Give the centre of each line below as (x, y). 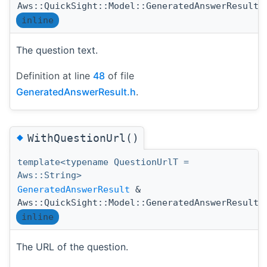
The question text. (57, 50)
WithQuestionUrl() (83, 138)
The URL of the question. (72, 246)
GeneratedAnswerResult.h (76, 92)
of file (119, 76)
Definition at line (55, 76)
